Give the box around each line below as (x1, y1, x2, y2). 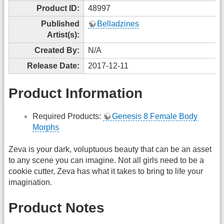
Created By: (34, 45, 79, 54)
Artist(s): (47, 30, 79, 39)
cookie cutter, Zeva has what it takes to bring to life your (8, 167, 203, 176)
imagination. (8, 178, 52, 187)
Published (41, 19, 79, 28)
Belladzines (97, 19, 139, 28)
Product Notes (8, 199, 104, 215)
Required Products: (32, 111, 103, 120)
